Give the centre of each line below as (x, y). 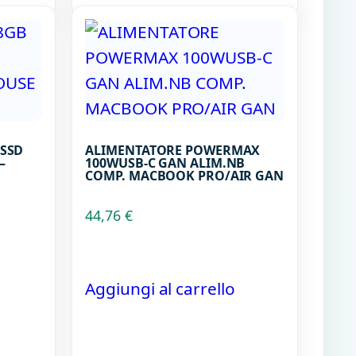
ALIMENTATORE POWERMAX (173, 150)
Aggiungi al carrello (160, 288)
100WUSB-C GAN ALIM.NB (165, 163)
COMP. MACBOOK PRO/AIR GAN (184, 175)
